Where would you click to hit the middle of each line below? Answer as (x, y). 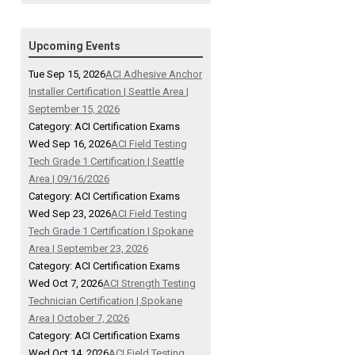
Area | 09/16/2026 (69, 179)
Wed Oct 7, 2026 (66, 284)
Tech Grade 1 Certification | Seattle (106, 162)
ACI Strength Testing (149, 284)
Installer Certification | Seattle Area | (109, 92)
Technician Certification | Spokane (105, 301)
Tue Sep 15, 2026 (67, 74)
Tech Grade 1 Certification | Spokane (111, 231)
